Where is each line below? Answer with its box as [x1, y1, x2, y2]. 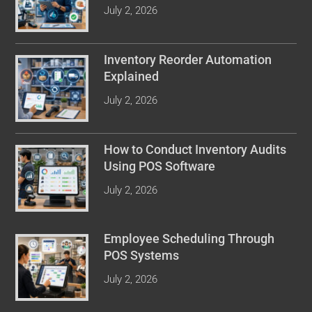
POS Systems [104, 247, 180, 263]
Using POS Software [104, 158, 216, 173]
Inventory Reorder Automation [104, 52, 272, 67]
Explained [104, 68, 159, 84]
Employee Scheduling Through [104, 231, 275, 246]
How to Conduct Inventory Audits [104, 141, 287, 157]
